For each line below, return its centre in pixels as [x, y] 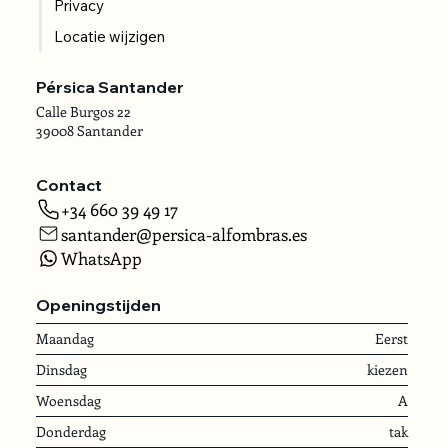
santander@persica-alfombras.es [183, 233]
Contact [69, 185]
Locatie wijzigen [110, 36]
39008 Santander [89, 130]
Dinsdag [61, 369]
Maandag [64, 338]
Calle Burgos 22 [83, 111]
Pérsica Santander [109, 87]
